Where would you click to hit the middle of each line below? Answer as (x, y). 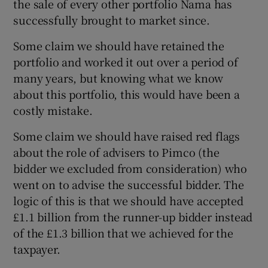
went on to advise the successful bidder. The (129, 184)
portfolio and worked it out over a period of (126, 61)
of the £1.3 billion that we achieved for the (123, 232)
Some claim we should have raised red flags (127, 135)
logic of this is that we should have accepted (128, 200)
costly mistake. (53, 110)
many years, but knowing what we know (118, 77)
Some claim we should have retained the (119, 45)
